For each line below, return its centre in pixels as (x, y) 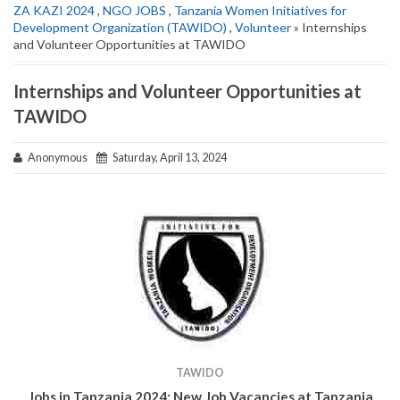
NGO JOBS (134, 10)
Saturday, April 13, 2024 (167, 157)
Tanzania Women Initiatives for (260, 10)
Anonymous (59, 157)
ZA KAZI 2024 (54, 10)
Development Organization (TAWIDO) (120, 27)
